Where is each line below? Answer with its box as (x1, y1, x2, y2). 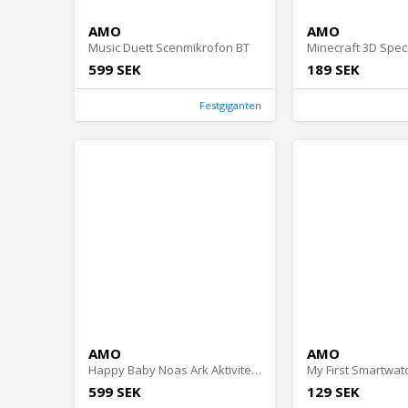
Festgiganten (199, 98, 261, 113)
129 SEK (307, 382, 360, 402)
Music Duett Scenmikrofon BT (88, 39, 250, 56)
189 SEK (307, 60, 360, 79)
